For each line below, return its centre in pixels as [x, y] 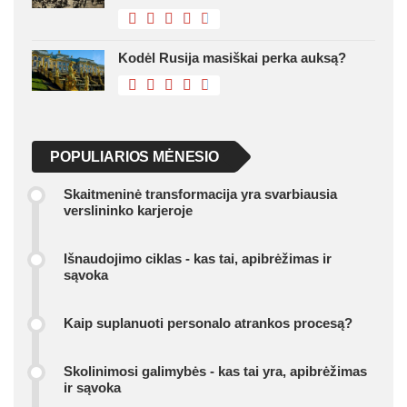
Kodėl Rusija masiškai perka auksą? [232, 57]
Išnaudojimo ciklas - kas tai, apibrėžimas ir [198, 258]
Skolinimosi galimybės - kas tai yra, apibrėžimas [215, 371]
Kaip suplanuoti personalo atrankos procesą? [208, 323]
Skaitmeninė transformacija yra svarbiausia [200, 194]
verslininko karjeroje [128, 210]
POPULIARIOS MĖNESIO [134, 156]
